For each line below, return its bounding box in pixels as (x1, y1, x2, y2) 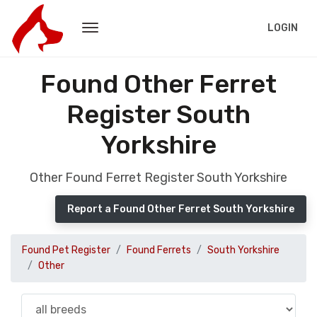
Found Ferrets (127, 244, 191, 256)
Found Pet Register (22, 244, 110, 256)
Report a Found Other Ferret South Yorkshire (67, 203, 294, 215)
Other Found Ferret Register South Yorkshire (30, 170, 287, 185)
